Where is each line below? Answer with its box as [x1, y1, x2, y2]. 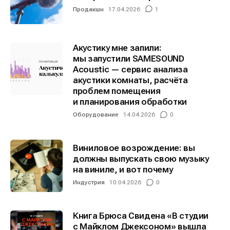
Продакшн [73, 5, 104, 13]
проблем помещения [73, 86, 161, 97]
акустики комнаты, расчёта [73, 75, 188, 86]
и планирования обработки [73, 97, 187, 107]
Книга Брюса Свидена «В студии [73, 210, 209, 221]
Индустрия [73, 179, 105, 186]
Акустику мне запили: [73, 43, 162, 53]
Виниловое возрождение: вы [73, 143, 195, 154]
